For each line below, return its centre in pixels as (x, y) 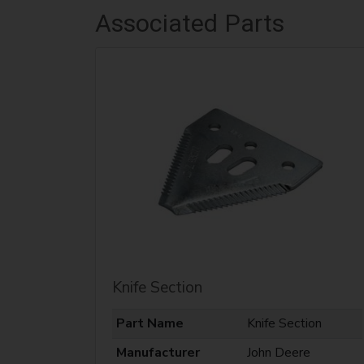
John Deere (278, 352)
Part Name (149, 323)
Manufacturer (158, 352)
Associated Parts (190, 23)
